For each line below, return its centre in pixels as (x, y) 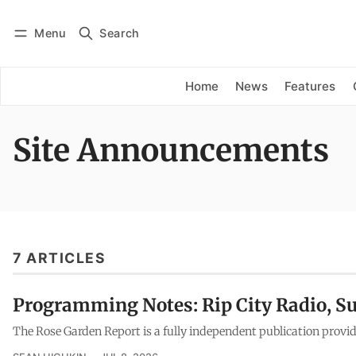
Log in (44, 44)
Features (310, 86)
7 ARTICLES (59, 257)
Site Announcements (171, 151)
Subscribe (118, 44)
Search (120, 33)
